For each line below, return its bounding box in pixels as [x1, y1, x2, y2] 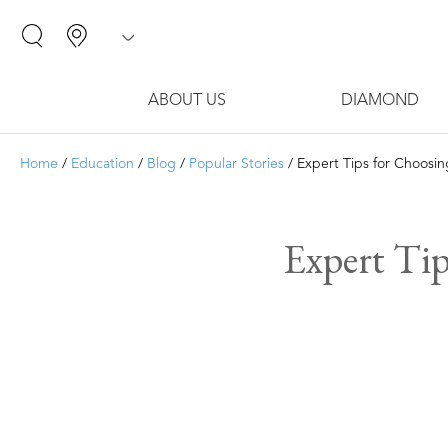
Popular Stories [189, 157, 284, 171]
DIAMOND [340, 93, 419, 109]
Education [71, 157, 134, 171]
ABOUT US [147, 93, 226, 109]
